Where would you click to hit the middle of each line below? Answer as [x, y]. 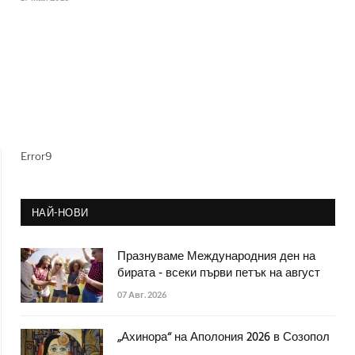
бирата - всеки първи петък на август [219, 274]
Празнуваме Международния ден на [216, 257]
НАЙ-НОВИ [60, 213]
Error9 [36, 157]
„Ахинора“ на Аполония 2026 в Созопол [223, 338]
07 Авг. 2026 [142, 295]
